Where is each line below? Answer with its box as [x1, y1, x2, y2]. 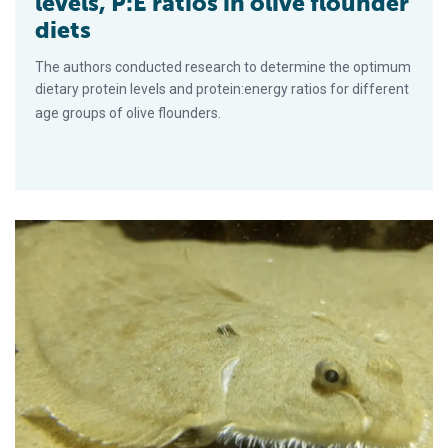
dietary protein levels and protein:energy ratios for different [35, 80, 409, 97]
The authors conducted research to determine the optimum [35, 58, 411, 75]
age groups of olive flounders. [35, 104, 221, 121]
